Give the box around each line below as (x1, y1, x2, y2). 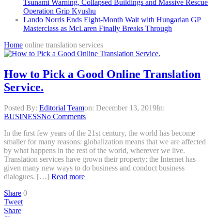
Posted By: (4, 103, 39, 112)
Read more (51, 172, 85, 181)
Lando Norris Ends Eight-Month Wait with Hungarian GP (23, 15, 201, 24)
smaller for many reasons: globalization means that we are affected (4, 137, 206, 146)
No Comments (41, 112, 86, 121)
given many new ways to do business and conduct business (4, 163, 185, 172)
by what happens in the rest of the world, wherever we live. (4, 146, 185, 155)
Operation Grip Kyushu (23, 7, 96, 15)
